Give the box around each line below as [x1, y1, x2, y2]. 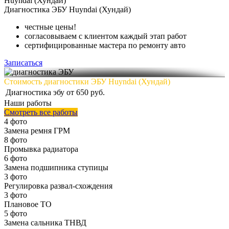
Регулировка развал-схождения [4, 181, 112, 190]
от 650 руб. [66, 88, 105, 97]
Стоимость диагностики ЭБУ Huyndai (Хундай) [4, 77, 170, 86]
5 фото [4, 209, 27, 218]
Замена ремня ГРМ [4, 126, 70, 135]
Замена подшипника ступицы [4, 163, 108, 172]
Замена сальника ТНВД [4, 218, 86, 227]
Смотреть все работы [4, 108, 78, 117]
